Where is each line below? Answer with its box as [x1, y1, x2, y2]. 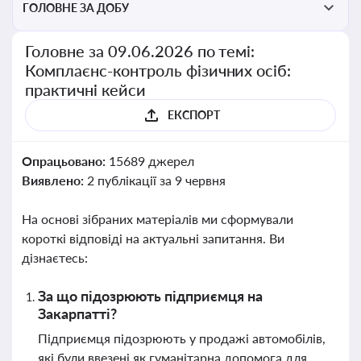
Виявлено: [22, 172, 87, 188]
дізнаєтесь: [22, 250, 88, 265]
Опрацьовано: [22, 153, 109, 168]
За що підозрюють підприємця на [38, 287, 263, 305]
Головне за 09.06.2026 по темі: [25, 41, 255, 60]
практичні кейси [25, 80, 146, 99]
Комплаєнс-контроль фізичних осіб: [25, 60, 292, 80]
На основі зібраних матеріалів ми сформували [22, 211, 293, 226]
